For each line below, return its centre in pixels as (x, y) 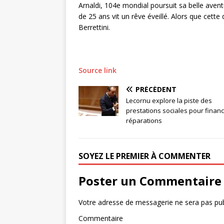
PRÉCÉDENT (156, 89)
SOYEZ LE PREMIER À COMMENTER (144, 156)
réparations (144, 120)
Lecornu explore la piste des (169, 100)
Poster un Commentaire (150, 180)
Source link (97, 70)
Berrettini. (94, 27)
